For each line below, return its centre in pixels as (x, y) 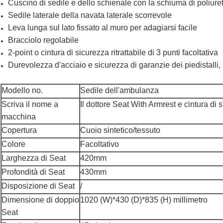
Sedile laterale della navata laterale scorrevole (90, 15)
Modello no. (22, 91)
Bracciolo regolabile (43, 40)
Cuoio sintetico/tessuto (120, 130)
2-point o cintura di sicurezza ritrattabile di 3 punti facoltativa (113, 53)
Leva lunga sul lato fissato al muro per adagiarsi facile (103, 28)
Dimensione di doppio (40, 200)
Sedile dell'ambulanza (119, 91)
